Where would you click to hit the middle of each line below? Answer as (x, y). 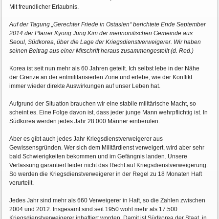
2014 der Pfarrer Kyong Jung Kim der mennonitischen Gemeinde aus (101, 33)
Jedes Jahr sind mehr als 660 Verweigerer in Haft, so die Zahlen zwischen (108, 201)
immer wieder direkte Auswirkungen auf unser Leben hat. (85, 86)
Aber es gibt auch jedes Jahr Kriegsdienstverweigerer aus (86, 139)
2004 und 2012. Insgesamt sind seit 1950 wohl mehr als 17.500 (94, 209)
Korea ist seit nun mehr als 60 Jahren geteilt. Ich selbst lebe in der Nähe (105, 69)
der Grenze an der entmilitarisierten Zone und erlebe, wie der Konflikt (101, 77)
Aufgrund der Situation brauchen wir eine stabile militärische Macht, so (103, 104)
